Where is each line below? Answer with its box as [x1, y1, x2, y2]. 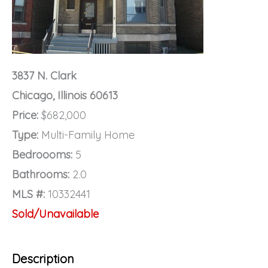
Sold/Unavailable [12, 207, 99, 221]
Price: [12, 108, 38, 123]
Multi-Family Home [38, 128, 135, 142]
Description [12, 251, 74, 267]
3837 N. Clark [12, 69, 77, 83]
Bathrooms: [12, 167, 69, 182]
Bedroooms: [12, 148, 72, 162]
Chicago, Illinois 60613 [12, 89, 118, 103]
